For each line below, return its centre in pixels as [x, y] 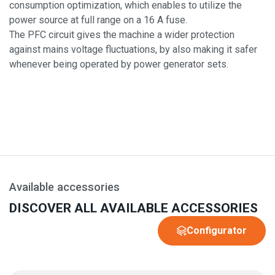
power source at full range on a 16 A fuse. [98, 20]
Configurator [217, 231]
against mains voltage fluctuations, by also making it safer [133, 50]
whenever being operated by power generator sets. [119, 64]
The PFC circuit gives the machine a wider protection [122, 35]
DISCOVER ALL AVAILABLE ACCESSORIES [134, 208]
